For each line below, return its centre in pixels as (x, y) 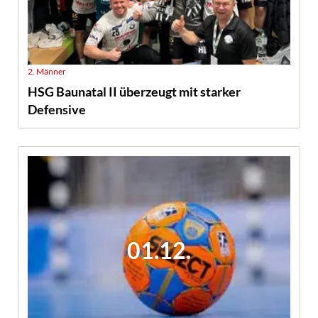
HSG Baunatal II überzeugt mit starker (134, 92)
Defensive (57, 110)
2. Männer (47, 72)
